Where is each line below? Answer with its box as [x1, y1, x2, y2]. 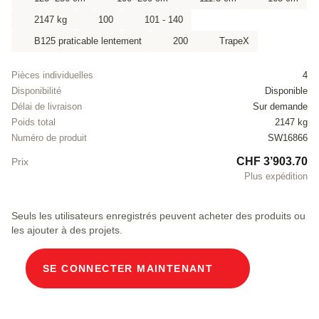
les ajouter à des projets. [11, 224, 122, 236]
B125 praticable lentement [34, 36, 142, 47]
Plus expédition [244, 171, 308, 182]
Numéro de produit [11, 132, 87, 144]
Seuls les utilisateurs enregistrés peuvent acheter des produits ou [11, 210, 305, 222]
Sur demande [253, 101, 308, 113]
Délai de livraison [11, 101, 82, 113]
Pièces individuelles [11, 70, 93, 81]
